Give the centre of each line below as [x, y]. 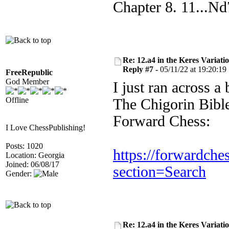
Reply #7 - [141, 69]
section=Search [159, 172]
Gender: [20, 174]
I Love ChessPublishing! [45, 128]
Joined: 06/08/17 [32, 164]
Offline [17, 100]
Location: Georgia [35, 155]
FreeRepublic [29, 72]
